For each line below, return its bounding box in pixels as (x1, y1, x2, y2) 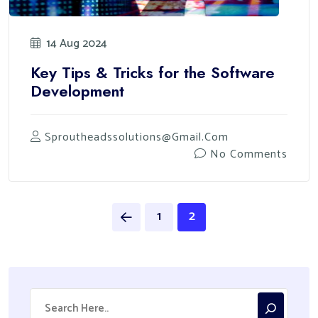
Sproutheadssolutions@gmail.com (45, 127, 229, 147)
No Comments (210, 144, 287, 164)
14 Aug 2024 (46, 34, 107, 53)
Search (29, 285, 60, 304)
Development (31, 79, 124, 102)
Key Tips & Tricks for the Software (31, 60, 275, 84)
